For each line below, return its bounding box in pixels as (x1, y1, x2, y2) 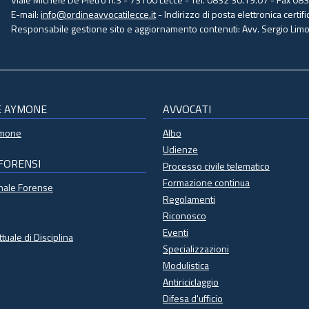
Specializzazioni (163, 241, 229, 256)
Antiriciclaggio (163, 275, 219, 289)
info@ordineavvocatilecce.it (41, 7, 156, 21)
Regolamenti (163, 192, 215, 206)
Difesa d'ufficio (163, 291, 223, 306)
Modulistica (163, 258, 209, 272)
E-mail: (11, 7, 41, 21)
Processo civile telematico (163, 159, 270, 173)
